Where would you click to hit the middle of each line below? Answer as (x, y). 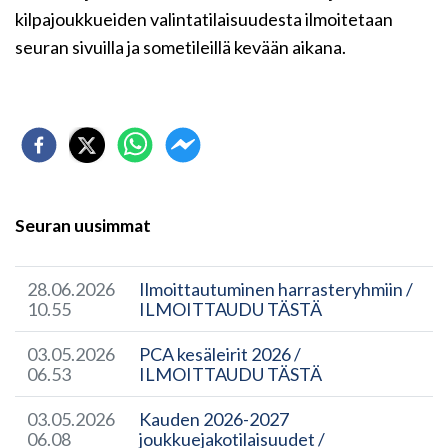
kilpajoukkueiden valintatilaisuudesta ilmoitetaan (204, 19)
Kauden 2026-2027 (214, 419)
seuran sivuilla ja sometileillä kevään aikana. (180, 47)
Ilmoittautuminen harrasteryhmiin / (276, 289)
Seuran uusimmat (83, 225)
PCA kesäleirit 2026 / (220, 354)
